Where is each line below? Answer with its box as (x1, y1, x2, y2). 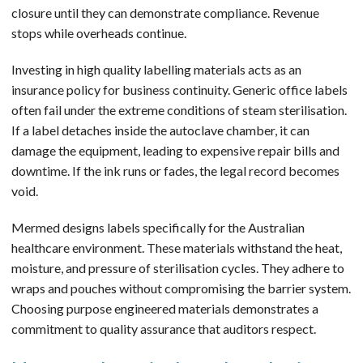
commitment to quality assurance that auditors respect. (11, 320, 316, 336)
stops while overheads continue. (11, 24, 186, 41)
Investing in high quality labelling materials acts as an (11, 61, 301, 77)
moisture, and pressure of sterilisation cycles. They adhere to (11, 259, 344, 275)
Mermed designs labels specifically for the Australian (11, 219, 305, 235)
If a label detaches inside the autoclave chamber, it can (11, 122, 310, 138)
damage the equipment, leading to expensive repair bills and (11, 142, 340, 158)
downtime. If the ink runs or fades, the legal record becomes (11, 162, 340, 178)
